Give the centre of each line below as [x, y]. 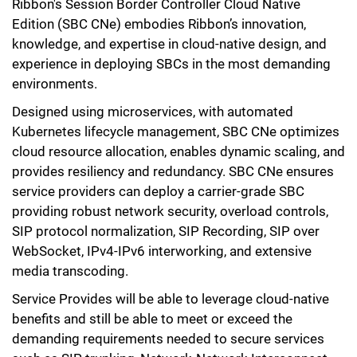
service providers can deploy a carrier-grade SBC [158, 191]
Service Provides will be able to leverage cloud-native [171, 298]
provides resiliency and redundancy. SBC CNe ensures [173, 171]
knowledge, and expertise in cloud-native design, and [169, 43]
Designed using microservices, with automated [153, 111]
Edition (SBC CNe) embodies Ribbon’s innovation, [159, 24]
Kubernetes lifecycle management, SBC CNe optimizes [176, 131]
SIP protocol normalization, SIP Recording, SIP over [166, 231]
